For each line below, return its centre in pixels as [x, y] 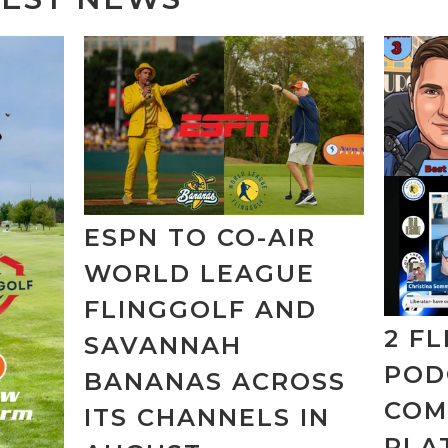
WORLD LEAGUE [199, 273]
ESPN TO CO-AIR [199, 237]
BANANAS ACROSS [214, 381]
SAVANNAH [162, 345]
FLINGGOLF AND [200, 309]
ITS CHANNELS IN [206, 417]
